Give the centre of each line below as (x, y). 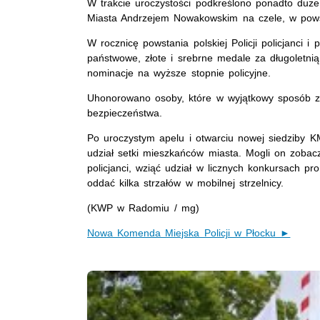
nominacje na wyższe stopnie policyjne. (179, 72)
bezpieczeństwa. (125, 112)
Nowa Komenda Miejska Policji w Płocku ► (189, 232)
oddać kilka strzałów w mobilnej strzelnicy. (186, 182)
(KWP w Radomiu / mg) (143, 207)
